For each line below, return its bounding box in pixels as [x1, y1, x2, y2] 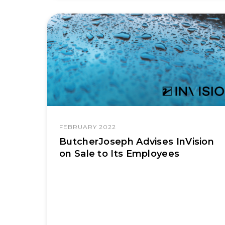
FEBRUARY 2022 [59, 123, 116, 131]
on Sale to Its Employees [59, 148, 180, 159]
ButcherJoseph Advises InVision [59, 136, 214, 147]
